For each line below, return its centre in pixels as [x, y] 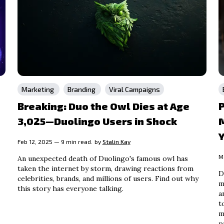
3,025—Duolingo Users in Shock [97, 121]
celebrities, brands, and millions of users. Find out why [108, 178]
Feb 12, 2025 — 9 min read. [55, 141]
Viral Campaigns [134, 89]
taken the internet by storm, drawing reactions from [105, 168]
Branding [82, 89]
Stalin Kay [116, 141]
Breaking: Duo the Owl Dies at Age [103, 106]
